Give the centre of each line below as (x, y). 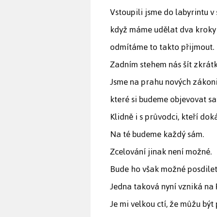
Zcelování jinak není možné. (161, 152)
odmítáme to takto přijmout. (162, 47)
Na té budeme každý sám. (157, 134)
